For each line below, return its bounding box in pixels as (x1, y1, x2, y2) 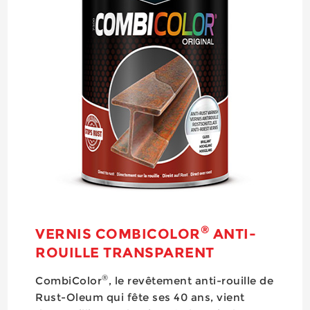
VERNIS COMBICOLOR (35, 225, 201, 242)
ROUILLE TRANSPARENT (35, 244, 215, 261)
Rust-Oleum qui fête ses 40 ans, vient (35, 290, 245, 304)
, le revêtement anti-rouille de (108, 273, 274, 287)
